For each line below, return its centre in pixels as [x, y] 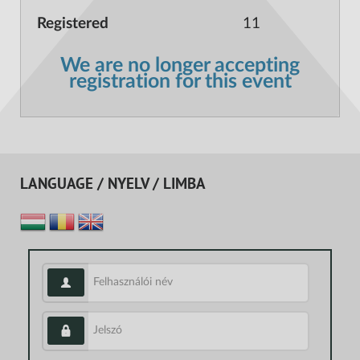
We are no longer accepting [180, 65]
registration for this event [180, 82]
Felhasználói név [124, 276]
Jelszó [99, 324]
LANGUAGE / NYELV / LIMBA [113, 184]
